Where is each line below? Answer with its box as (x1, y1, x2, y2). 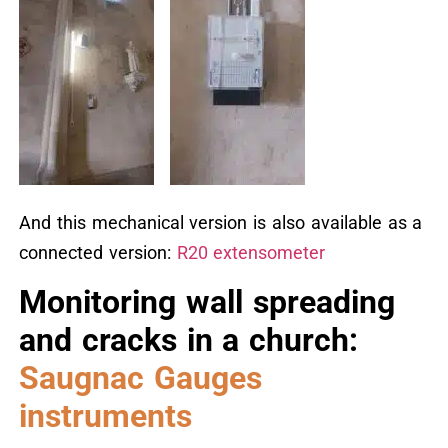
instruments (18, 396, 192, 435)
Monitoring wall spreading (18, 282, 395, 321)
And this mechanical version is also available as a (18, 212, 423, 234)
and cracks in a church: (18, 320, 359, 359)
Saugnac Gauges (18, 358, 262, 397)
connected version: (18, 242, 177, 264)
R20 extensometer (176, 242, 326, 264)
